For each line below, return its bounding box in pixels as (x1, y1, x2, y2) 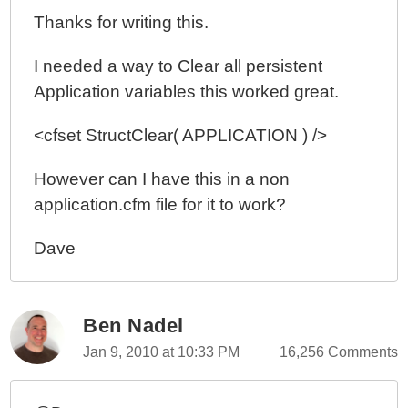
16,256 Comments (279, 344, 398, 360)
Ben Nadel (83, 314, 184, 337)
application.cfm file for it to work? (34, 195, 287, 214)
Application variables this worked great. (34, 82, 340, 101)
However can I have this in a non (34, 169, 291, 189)
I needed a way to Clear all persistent (34, 56, 323, 76)
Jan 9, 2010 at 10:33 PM (83, 344, 240, 360)
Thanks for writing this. (34, 13, 209, 32)
